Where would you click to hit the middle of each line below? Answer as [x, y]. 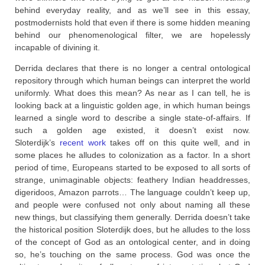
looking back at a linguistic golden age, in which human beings [132, 105]
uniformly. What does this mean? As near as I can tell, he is [132, 93]
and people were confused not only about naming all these [132, 204]
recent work [83, 142]
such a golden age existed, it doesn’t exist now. [132, 130]
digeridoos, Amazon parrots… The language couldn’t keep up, [132, 192]
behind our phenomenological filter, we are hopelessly [132, 35]
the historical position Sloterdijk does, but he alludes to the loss [132, 229]
